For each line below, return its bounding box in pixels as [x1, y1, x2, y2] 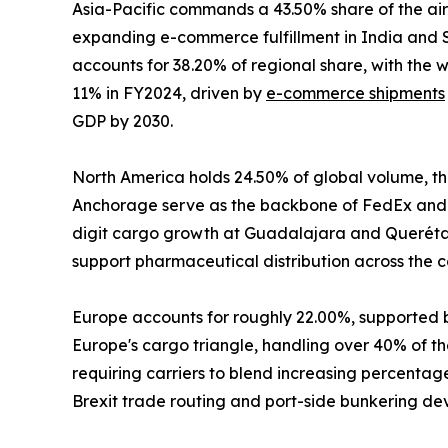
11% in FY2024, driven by [72, 83, 266, 104]
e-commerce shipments [266, 83, 445, 104]
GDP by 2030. [72, 111, 173, 132]
